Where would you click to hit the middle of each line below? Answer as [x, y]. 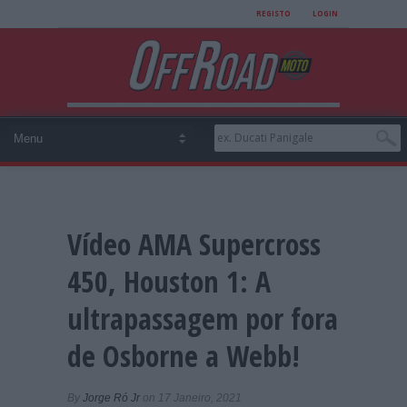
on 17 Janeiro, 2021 [191, 397]
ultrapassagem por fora [203, 318]
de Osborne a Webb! [184, 355]
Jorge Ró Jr [111, 397]
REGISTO [273, 13]
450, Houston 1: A [169, 281]
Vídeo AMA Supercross [194, 243]
